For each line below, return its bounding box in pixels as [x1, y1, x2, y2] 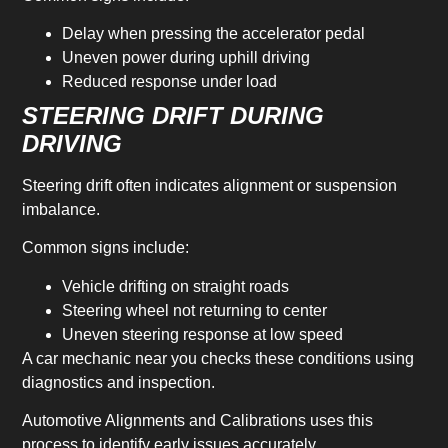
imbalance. [22, 201, 101, 219]
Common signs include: [22, 239, 190, 257]
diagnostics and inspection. [22, 373, 216, 391]
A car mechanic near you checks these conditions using [22, 349, 415, 367]
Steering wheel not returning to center [62, 301, 328, 319]
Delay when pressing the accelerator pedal [62, 25, 366, 43]
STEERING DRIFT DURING [22, 102, 325, 130]
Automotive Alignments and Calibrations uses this [22, 412, 374, 430]
